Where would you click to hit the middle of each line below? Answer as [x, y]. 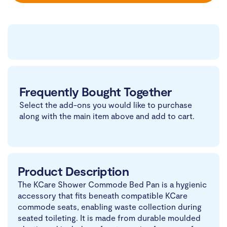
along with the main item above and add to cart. [107, 116]
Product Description [73, 171]
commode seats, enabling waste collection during [110, 207]
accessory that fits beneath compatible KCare [103, 196]
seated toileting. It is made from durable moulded [109, 218]
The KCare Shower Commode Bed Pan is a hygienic [112, 184]
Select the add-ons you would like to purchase [106, 105]
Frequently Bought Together [96, 92]
